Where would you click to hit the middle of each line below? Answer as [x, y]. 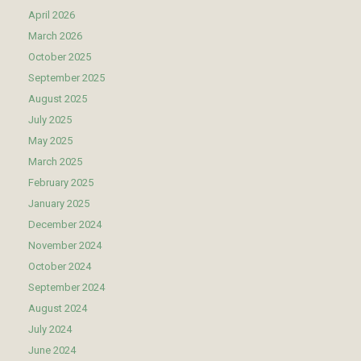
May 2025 [50, 140]
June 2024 [52, 350]
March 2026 [55, 35]
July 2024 [50, 329]
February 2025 [61, 182]
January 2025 [59, 203]
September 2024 [66, 287]
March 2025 [55, 161]
